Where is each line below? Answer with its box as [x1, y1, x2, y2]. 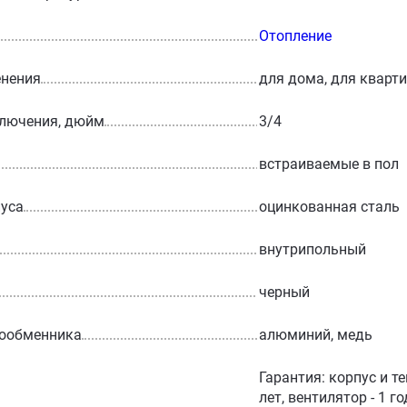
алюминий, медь [258, 325, 372, 343]
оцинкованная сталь [258, 197, 400, 215]
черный [258, 283, 310, 301]
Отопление [258, 26, 332, 45]
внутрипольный [258, 240, 366, 258]
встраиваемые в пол [258, 154, 399, 173]
